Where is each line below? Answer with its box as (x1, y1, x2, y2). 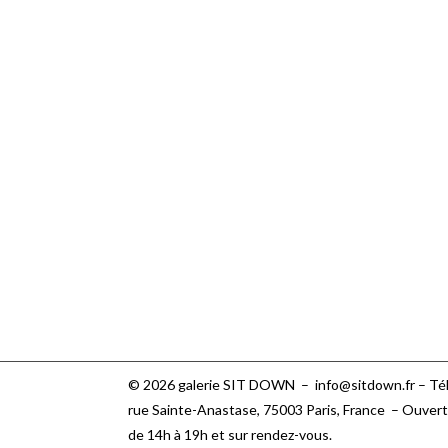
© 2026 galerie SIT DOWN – (128, 376, 315, 394)
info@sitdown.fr (315, 376, 415, 394)
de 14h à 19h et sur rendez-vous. (128, 426, 332, 444)
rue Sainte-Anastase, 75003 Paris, (128, 401, 343, 419)
